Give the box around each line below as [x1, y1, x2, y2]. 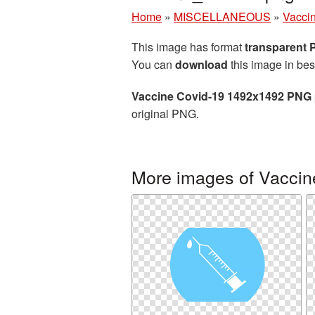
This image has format [131, 39, 245, 55]
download [175, 56, 228, 72]
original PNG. [131, 105, 199, 122]
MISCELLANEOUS [174, 8, 271, 25]
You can [131, 56, 175, 72]
